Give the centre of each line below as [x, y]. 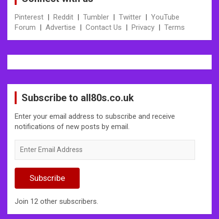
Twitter [130, 17]
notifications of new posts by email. [72, 126]
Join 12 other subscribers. [56, 201]
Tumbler [96, 17]
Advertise [61, 27]
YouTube [165, 17]
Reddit [63, 17]
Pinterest [29, 17]
